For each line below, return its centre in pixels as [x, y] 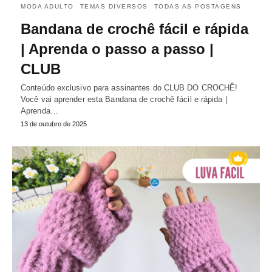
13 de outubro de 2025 [54, 124]
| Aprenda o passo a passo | [117, 49]
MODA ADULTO [47, 6]
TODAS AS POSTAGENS [198, 6]
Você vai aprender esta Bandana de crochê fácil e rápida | [124, 99]
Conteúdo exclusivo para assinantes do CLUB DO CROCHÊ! [129, 87]
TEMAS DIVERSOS [114, 6]
